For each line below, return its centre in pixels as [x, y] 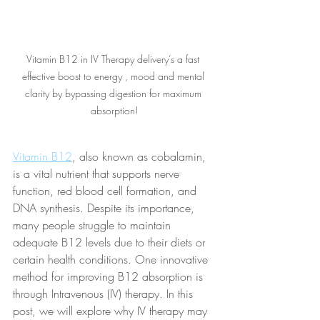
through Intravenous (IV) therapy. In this [105, 294]
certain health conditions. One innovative [112, 260]
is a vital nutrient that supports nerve [98, 174]
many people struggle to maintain [94, 225]
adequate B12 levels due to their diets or [111, 242]
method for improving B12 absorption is [110, 277]
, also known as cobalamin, [141, 157]
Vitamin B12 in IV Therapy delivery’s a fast [114, 59]
